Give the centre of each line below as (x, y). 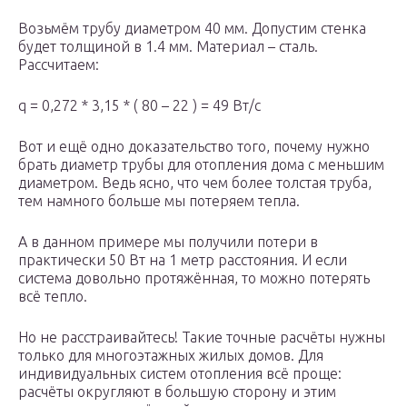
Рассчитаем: (59, 65)
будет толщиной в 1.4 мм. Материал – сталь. (168, 46)
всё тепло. (53, 296)
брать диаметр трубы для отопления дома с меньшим (201, 164)
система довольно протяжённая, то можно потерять (194, 278)
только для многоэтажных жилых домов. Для (171, 355)
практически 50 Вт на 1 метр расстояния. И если (183, 260)
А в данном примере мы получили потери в (168, 242)
